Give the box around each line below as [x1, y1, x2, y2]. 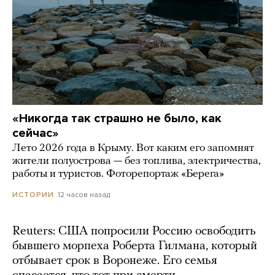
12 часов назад [58, 190, 110, 199]
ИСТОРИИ [12, 190, 54, 199]
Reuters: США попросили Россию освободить [12, 225, 256, 238]
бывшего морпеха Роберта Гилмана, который [12, 240, 257, 253]
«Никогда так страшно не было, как [12, 111, 222, 126]
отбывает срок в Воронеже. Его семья [12, 255, 217, 268]
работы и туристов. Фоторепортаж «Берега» [12, 168, 224, 180]
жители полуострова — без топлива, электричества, [12, 155, 261, 168]
